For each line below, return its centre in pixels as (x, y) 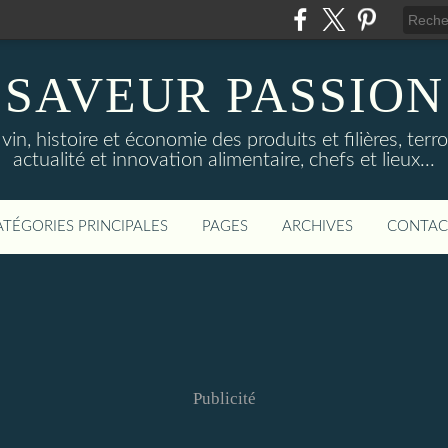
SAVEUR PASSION (224, 95)
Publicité (224, 398)
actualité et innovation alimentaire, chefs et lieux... (224, 160)
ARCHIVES (317, 226)
